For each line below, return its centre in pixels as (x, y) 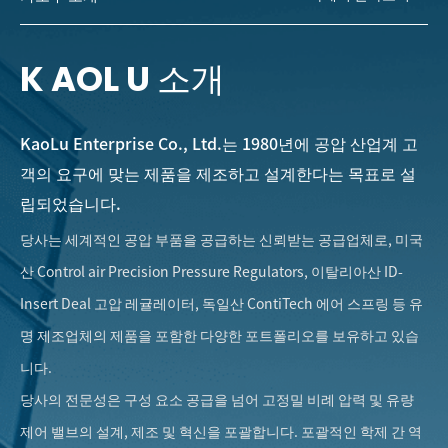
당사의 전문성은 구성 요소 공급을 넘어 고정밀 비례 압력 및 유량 (217, 399)
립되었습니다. (70, 203)
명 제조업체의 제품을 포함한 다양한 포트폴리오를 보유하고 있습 (219, 335)
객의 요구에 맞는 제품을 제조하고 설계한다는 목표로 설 (218, 173)
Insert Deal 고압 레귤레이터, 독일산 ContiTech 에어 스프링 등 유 (221, 303)
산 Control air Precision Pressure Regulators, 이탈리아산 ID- (211, 271)
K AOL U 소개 (122, 79)
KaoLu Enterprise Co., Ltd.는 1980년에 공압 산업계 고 (219, 143)
